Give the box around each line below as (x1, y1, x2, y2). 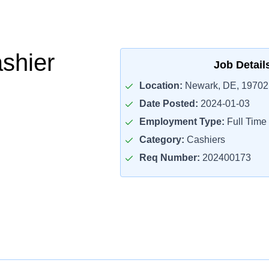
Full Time (224, 116, 267, 127)
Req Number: (139, 153, 200, 163)
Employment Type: (139, 116, 225, 127)
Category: (139, 134, 184, 145)
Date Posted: (139, 98, 198, 109)
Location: (139, 80, 183, 91)
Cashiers (184, 134, 225, 145)
